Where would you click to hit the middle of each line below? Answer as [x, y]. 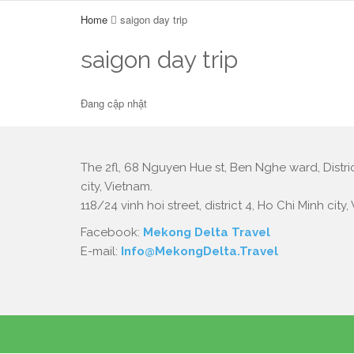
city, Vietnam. [117, 186]
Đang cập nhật [114, 103]
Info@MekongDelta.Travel [200, 251]
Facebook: [112, 232]
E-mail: [101, 251]
